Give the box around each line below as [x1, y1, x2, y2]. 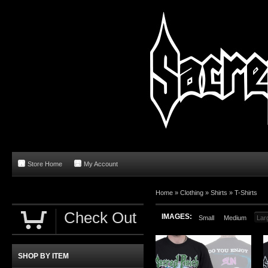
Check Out [64, 209, 136, 227]
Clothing [180, 189, 203, 196]
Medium [224, 214, 246, 221]
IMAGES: [162, 212, 192, 221]
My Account [84, 160, 118, 167]
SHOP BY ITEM [18, 252, 69, 260]
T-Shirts [234, 189, 257, 196]
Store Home [28, 160, 62, 167]
